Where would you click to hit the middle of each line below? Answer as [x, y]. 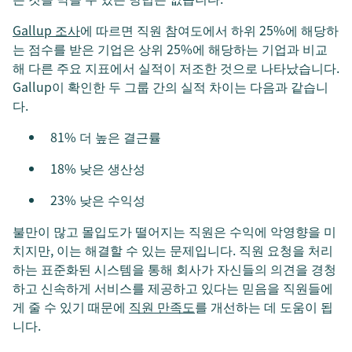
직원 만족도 [162, 306]
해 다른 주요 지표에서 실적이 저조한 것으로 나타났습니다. [176, 68]
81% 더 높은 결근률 [106, 137]
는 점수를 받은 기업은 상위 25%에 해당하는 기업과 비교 [170, 49]
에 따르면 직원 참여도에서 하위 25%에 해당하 [209, 30]
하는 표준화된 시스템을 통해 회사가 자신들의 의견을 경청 [174, 269]
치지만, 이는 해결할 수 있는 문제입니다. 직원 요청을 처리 [173, 250]
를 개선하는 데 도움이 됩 [264, 306]
